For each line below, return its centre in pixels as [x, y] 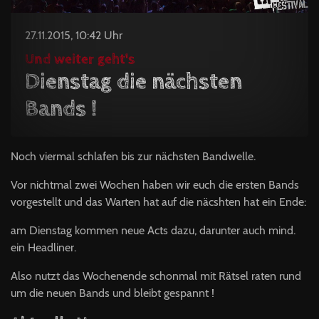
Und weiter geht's [80, 60]
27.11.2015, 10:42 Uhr [74, 36]
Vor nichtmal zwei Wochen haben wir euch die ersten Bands [155, 185]
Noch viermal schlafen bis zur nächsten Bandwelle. [133, 157]
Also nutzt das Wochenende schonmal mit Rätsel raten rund [156, 276]
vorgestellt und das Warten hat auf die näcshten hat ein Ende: [158, 202]
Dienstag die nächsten [134, 82]
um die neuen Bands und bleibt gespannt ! [113, 293]
